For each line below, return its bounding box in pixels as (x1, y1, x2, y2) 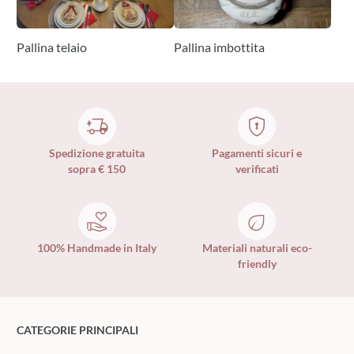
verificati (235, 161, 279, 175)
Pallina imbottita (173, 39, 265, 55)
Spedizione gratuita (49, 145, 145, 160)
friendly (237, 256, 277, 270)
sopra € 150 (68, 161, 126, 175)
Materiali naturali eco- (201, 240, 312, 254)
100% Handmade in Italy (37, 240, 157, 254)
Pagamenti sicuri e (212, 145, 303, 160)
